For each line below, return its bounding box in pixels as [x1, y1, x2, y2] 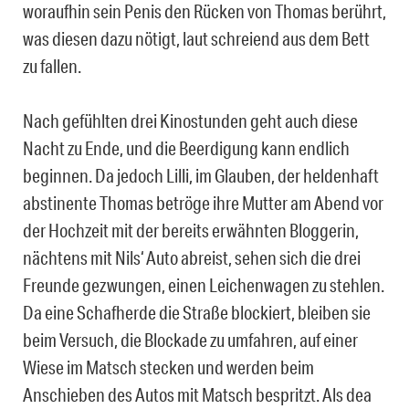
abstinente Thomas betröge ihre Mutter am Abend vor [23, 192, 383, 215]
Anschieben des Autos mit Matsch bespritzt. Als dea [23, 383, 372, 406]
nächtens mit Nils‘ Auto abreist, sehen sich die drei [23, 246, 361, 269]
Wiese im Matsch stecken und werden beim [23, 356, 314, 379]
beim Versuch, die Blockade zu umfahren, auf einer [23, 329, 358, 351]
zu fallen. [23, 55, 81, 78]
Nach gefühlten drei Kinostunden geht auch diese [23, 110, 358, 132]
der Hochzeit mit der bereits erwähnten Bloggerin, [23, 219, 359, 242]
